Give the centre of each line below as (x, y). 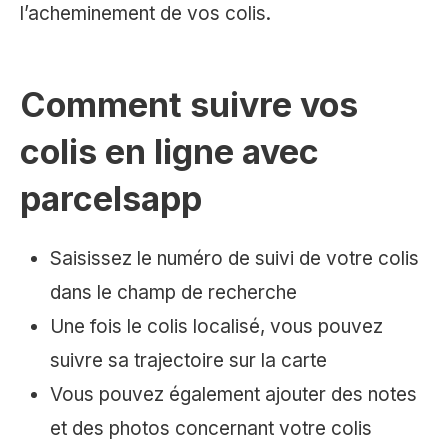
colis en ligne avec (169, 152)
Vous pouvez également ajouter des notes (233, 395)
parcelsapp (111, 199)
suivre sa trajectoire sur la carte (188, 361)
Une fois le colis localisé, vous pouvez (216, 327)
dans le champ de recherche (173, 293)
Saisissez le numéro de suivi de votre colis (234, 259)
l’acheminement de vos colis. (145, 14)
